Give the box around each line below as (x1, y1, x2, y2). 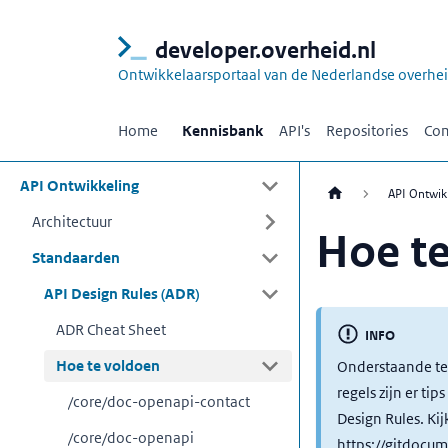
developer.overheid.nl (155, 37, 377, 64)
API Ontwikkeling (20, 176, 139, 195)
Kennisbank (182, 121, 263, 140)
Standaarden (32, 248, 120, 267)
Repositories (326, 121, 408, 140)
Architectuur (32, 212, 112, 231)
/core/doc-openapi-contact (68, 392, 250, 411)
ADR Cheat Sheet (56, 320, 166, 339)
